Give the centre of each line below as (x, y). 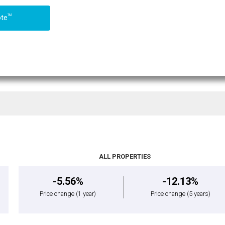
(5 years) (198, 193)
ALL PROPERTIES (125, 156)
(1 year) (86, 193)
